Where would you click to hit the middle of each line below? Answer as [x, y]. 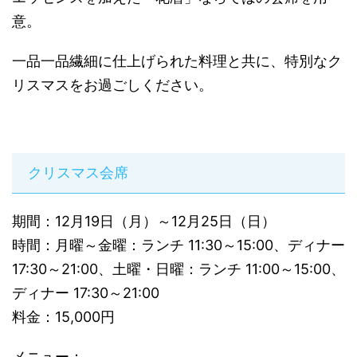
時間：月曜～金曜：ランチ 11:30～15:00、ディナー [178, 245]
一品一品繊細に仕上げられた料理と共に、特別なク [177, 61]
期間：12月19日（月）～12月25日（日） [144, 222]
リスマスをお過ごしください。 [112, 85]
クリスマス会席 [78, 173]
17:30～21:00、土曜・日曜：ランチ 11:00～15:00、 [178, 269]
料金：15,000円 [63, 317]
